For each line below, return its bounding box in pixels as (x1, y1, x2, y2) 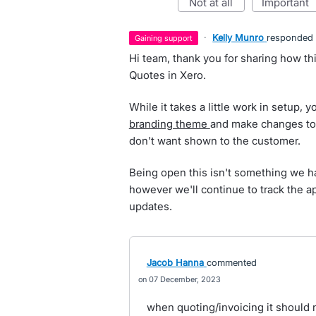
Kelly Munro (212, 32, 265, 43)
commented (206, 257, 257, 268)
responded (267, 32, 314, 43)
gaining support (140, 33, 193, 43)
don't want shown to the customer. (128, 134, 300, 147)
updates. (128, 200, 172, 213)
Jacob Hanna (146, 257, 204, 268)
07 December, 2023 (148, 274, 221, 284)
